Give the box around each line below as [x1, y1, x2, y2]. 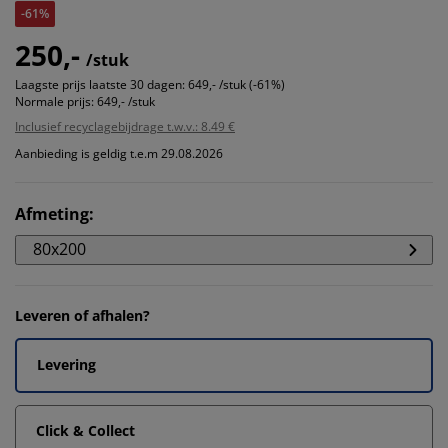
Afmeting [15, 202, 89, 225]
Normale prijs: [15, 92, 94, 110]
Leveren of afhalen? [15, 305, 150, 325]
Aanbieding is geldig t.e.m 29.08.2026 [15, 144, 223, 162]
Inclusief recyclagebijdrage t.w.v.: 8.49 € [15, 117, 235, 135]
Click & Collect [36, 420, 135, 440]
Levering [37, 354, 96, 374]
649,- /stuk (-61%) [188, 75, 285, 93]
